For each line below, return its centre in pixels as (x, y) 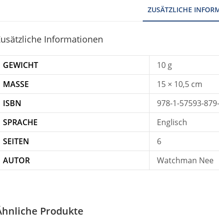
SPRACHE (20, 122)
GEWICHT (21, 65)
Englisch (172, 122)
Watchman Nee (185, 160)
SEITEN (16, 141)
